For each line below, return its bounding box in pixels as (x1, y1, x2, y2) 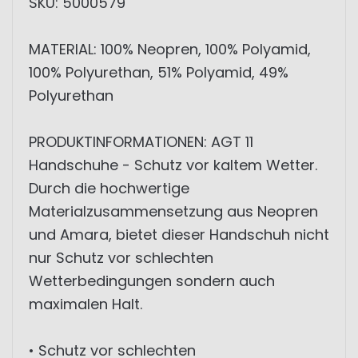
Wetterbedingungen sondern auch (29, 271, 275, 291)
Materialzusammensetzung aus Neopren (29, 201, 318, 221)
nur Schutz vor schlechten (29, 248, 213, 268)
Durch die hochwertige (29, 178, 189, 198)
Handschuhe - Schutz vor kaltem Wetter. (29, 155, 317, 175)
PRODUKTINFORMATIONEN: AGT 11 (29, 132, 253, 152)
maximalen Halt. (29, 294, 142, 314)
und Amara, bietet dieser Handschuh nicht (29, 225, 329, 245)
